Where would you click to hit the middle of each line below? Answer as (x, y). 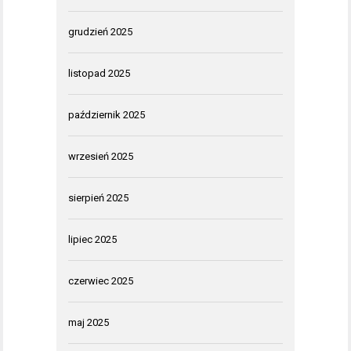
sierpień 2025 (98, 197)
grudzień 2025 (100, 31)
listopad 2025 (99, 73)
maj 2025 (89, 322)
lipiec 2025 (92, 239)
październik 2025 (107, 114)
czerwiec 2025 (101, 280)
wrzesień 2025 (101, 156)
